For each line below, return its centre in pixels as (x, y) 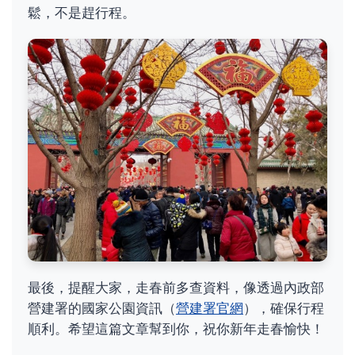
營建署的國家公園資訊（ (102, 308)
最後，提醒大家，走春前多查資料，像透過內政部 (176, 287)
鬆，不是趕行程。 (82, 12)
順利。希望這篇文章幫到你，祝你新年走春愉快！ (176, 328)
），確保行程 (284, 308)
